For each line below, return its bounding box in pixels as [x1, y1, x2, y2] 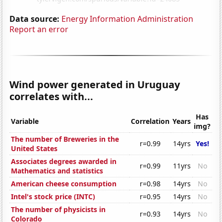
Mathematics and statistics [11, 166, 104, 176]
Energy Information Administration [61, 13, 194, 24]
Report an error [9, 23, 69, 35]
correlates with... [9, 89, 94, 103]
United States [11, 144, 58, 154]
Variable [11, 116, 39, 126]
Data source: [9, 13, 60, 24]
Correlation [131, 116, 170, 126]
